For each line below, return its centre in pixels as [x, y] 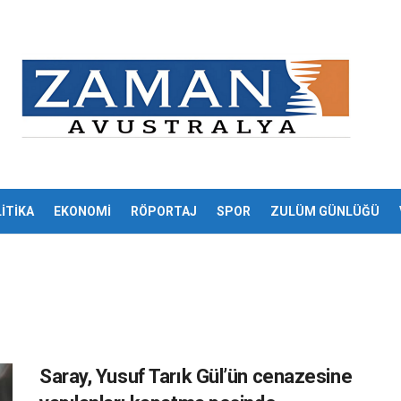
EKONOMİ [82, 211]
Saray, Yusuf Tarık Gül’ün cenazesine [196, 376]
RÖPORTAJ [163, 211]
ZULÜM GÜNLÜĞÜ [324, 211]
